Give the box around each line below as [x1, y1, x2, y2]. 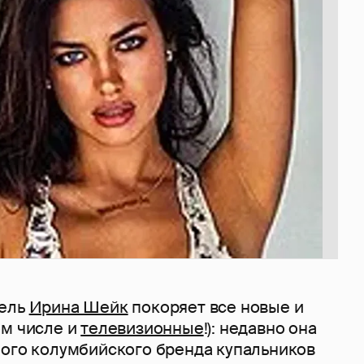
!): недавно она [203, 317, 317, 339]
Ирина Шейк [28, 296, 128, 318]
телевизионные [80, 317, 204, 339]
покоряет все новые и [128, 296, 304, 318]
